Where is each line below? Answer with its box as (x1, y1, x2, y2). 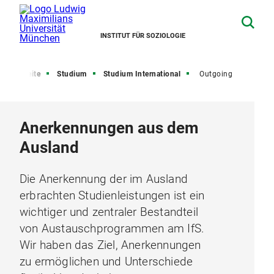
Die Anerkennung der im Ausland (20, 172, 188, 186)
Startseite (7, 70, 40, 78)
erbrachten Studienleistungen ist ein (20, 188, 205, 202)
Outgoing (199, 70, 232, 78)
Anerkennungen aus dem (20, 119, 199, 137)
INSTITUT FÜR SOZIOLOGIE (100, 32, 185, 40)
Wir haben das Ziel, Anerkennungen (20, 238, 201, 252)
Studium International (103, 70, 180, 78)
